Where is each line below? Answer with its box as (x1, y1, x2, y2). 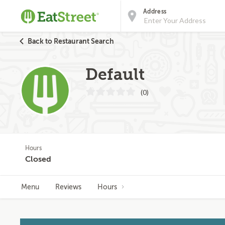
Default (85, 65, 145, 84)
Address (143, 8, 167, 15)
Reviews (55, 183, 81, 191)
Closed (25, 155, 51, 164)
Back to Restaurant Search (28, 37, 114, 45)
